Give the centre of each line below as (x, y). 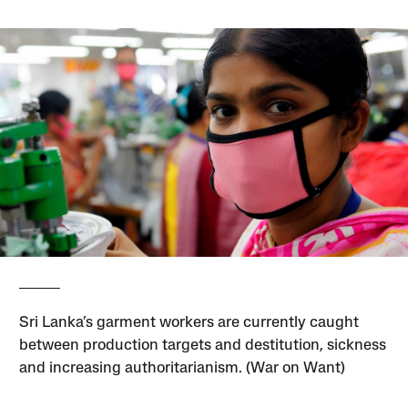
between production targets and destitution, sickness (203, 346)
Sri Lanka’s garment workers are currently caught (189, 323)
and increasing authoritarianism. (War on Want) (183, 369)
